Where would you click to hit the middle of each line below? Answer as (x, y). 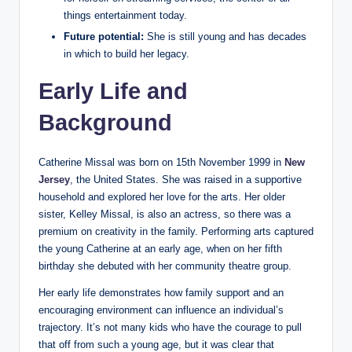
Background (105, 122)
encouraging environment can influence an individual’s (161, 310)
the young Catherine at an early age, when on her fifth (160, 248)
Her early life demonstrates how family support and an (161, 292)
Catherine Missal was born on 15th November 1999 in (161, 162)
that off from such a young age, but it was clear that (156, 344)
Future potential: (104, 36)
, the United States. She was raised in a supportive (186, 179)
